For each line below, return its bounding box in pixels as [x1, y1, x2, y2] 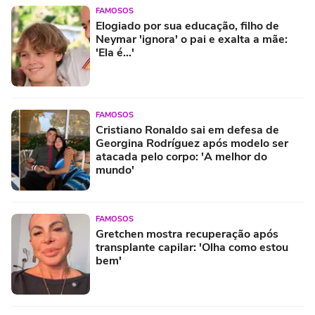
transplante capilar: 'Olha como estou [96, 239, 288, 255]
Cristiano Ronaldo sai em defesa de [96, 122, 279, 138]
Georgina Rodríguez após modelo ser [96, 135, 288, 151]
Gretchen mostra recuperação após [96, 226, 278, 242]
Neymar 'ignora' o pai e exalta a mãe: [96, 31, 288, 47]
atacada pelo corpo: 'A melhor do [96, 148, 267, 165]
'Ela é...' [96, 44, 134, 60]
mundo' [96, 162, 134, 178]
